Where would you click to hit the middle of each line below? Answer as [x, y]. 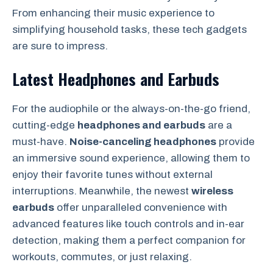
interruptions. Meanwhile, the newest [102, 191]
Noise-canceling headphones [143, 142]
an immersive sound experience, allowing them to [131, 158]
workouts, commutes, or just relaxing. [102, 257]
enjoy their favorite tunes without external [112, 175]
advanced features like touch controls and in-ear [128, 224]
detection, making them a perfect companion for [129, 241]
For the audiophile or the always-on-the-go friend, [131, 109]
